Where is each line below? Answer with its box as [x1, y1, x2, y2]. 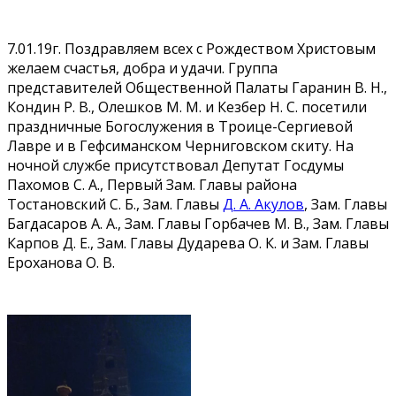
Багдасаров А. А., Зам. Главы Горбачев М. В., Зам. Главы [7, 213, 389, 233]
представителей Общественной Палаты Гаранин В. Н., [7, 77, 387, 97]
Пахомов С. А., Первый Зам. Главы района [7, 174, 297, 194]
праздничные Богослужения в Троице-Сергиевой [7, 116, 353, 136]
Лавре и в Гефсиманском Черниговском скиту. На [7, 135, 354, 156]
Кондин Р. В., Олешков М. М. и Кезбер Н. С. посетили [7, 96, 367, 117]
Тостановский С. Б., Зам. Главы [7, 194, 223, 214]
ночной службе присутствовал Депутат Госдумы [7, 155, 344, 175]
